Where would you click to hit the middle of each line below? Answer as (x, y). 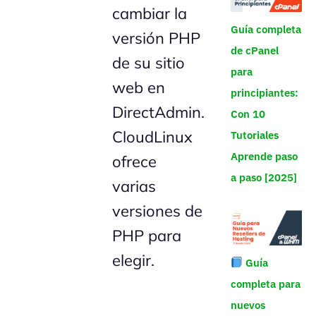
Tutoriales (254, 135)
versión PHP (157, 38)
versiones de (158, 211)
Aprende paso (264, 157)
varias (134, 187)
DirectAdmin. (159, 113)
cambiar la (150, 14)
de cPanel (254, 51)
